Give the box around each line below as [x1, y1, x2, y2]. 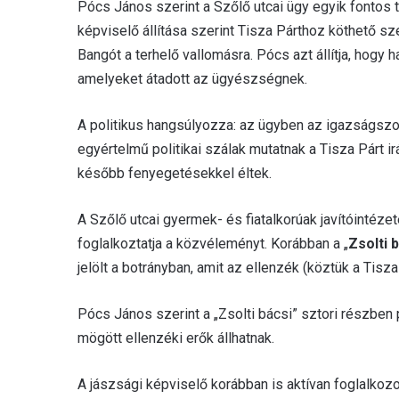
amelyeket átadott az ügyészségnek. [77, 69, 307, 87]
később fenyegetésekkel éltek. [77, 164, 272, 182]
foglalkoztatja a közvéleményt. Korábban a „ [77, 234, 348, 252]
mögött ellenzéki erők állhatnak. [77, 329, 274, 346]
